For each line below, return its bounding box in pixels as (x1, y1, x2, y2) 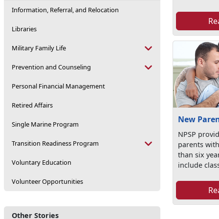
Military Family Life (12, 44, 66, 52)
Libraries (12, 24, 37, 33)
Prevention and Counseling (12, 63, 91, 71)
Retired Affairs (12, 101, 53, 109)
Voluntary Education (12, 158, 71, 167)
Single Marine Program (12, 120, 79, 129)
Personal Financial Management (12, 82, 105, 90)
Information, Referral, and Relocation (12, 5, 119, 14)
